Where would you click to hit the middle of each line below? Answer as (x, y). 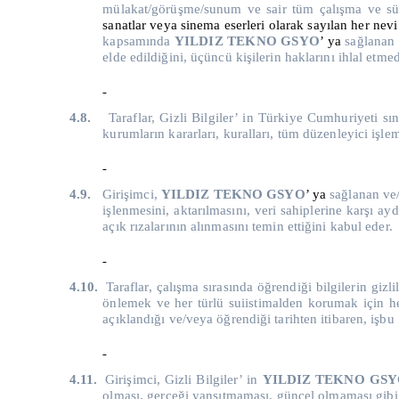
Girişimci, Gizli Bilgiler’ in (184, 379)
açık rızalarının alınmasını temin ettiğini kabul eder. (248, 226)
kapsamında (139, 41)
